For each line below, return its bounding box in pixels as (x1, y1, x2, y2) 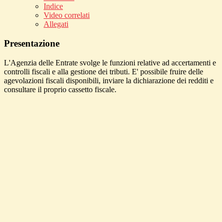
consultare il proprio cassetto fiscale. (4, 85, 116, 94)
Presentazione (4, 38, 59, 49)
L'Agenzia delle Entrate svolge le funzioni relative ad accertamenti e (4, 58, 216, 67)
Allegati (44, 20, 68, 29)
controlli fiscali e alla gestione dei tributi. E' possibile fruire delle (4, 67, 203, 76)
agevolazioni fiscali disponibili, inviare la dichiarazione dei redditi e (4, 76, 214, 85)
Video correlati (44, 11, 90, 20)
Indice (44, 2, 63, 11)
